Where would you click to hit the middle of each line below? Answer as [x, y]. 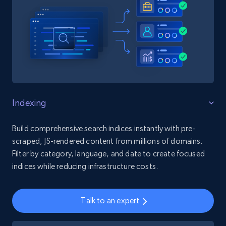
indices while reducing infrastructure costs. [85, 166]
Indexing [29, 102]
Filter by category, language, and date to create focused [108, 153]
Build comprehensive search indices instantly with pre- [104, 128]
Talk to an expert [110, 201]
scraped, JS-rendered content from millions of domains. [107, 141]
